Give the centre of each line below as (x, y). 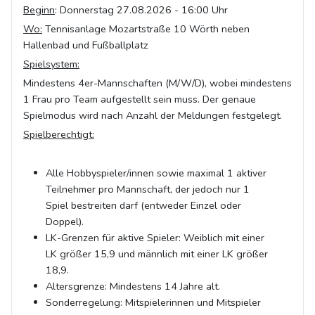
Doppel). (65, 221)
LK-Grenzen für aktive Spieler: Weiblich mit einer (155, 238)
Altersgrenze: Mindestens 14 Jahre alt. (133, 286)
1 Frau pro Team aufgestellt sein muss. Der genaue (140, 99)
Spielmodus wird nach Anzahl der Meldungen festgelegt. (153, 115)
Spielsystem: (51, 64)
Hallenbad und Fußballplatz (86, 45)
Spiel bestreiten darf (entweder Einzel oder (143, 205)
